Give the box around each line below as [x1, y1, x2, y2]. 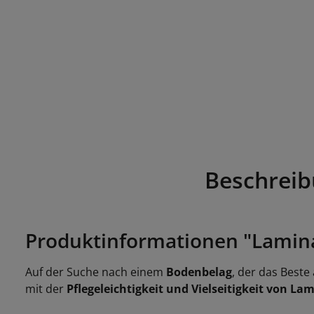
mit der [25, 281, 67, 296]
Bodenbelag [166, 264, 232, 280]
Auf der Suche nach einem [25, 264, 166, 280]
